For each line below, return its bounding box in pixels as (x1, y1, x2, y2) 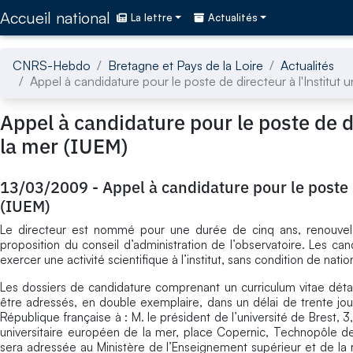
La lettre (131, 11, 173, 24)
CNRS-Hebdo (13, 57, 91, 73)
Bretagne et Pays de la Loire (108, 57, 263, 73)
